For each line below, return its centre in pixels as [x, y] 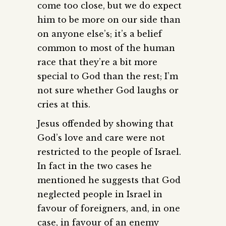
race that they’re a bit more [97, 62]
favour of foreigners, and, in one [109, 208]
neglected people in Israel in [100, 194]
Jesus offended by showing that [105, 123]
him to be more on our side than [109, 19]
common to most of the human [106, 48]
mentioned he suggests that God [109, 180]
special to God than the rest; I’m [108, 76]
